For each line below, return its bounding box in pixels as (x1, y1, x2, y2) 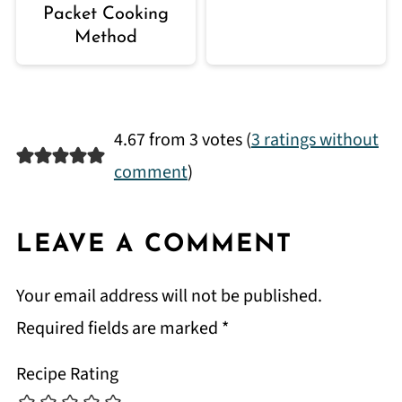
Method (74, 29, 137, 48)
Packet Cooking (42, 5, 169, 24)
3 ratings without (250, 127, 379, 153)
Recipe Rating (15, 362, 118, 388)
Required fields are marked (15, 316, 222, 342)
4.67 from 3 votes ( (113, 127, 251, 153)
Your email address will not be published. (15, 284, 322, 310)
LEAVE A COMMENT (15, 232, 293, 258)
